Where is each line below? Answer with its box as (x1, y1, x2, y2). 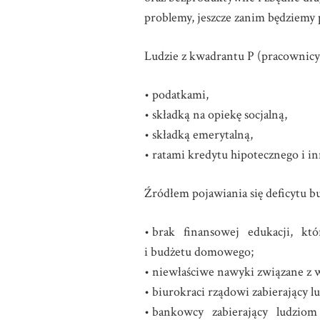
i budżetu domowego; (144, 244, 254, 260)
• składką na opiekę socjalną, (144, 106, 287, 123)
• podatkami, (144, 86, 209, 103)
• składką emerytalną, (144, 126, 253, 143)
